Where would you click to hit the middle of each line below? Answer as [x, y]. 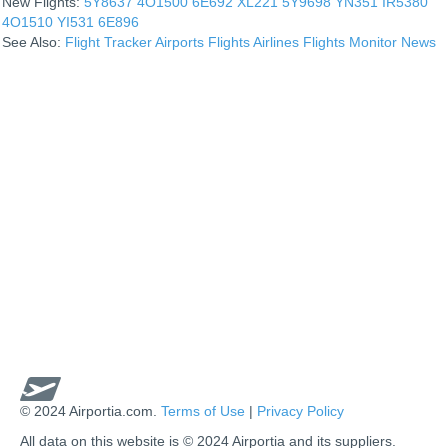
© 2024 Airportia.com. [90, 410]
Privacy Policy [300, 410]
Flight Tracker [108, 41]
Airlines [276, 41]
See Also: [33, 41]
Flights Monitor [350, 41]
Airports [179, 41]
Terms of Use [203, 410]
